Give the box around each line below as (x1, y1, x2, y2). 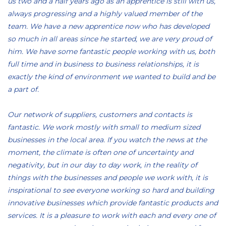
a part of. (8, 85, 39, 94)
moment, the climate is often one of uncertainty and (8, 148, 193, 157)
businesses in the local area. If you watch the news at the (8, 135, 207, 144)
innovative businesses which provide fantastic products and (8, 198, 218, 207)
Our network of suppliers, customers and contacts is (8, 110, 192, 119)
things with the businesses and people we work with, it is (8, 173, 208, 182)
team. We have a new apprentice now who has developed (8, 22, 209, 31)
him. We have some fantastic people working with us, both (8, 47, 215, 56)
